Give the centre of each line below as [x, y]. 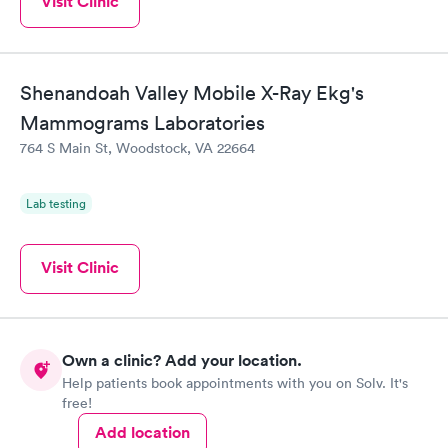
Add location [142, 433]
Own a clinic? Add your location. [182, 361]
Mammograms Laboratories [142, 122]
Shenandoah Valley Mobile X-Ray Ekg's [192, 92]
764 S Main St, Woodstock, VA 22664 [137, 147]
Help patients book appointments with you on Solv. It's [235, 383]
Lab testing [56, 203]
